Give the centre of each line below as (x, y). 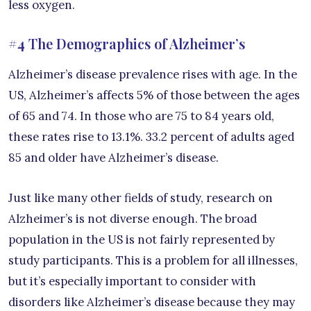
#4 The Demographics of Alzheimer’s (127, 43)
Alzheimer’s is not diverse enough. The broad (133, 218)
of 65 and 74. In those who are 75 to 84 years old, (141, 116)
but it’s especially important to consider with (132, 281)
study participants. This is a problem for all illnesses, (153, 260)
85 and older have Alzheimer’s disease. (114, 157)
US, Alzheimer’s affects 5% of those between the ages (154, 95)
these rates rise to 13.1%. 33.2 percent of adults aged (151, 136)
